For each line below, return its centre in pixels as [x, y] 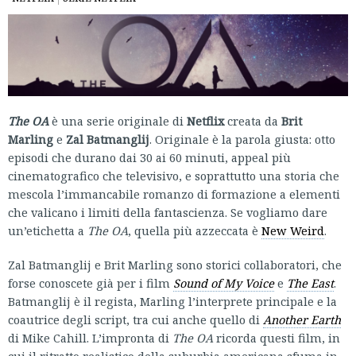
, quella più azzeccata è [195, 231]
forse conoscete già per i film [91, 283]
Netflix [205, 121]
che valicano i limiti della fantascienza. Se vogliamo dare [168, 213]
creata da [253, 121]
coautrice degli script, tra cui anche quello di [135, 320]
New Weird [293, 231]
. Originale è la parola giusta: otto [242, 139]
